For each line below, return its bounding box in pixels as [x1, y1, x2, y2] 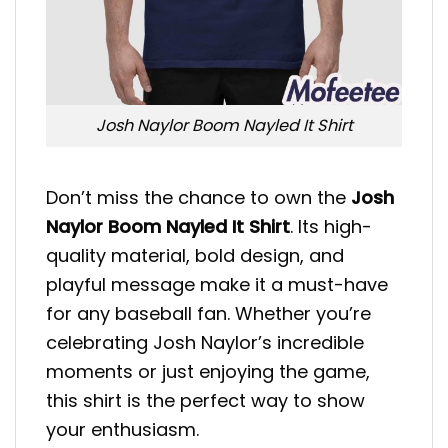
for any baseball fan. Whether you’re [46, 300, 371, 326]
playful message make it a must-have [46, 271, 388, 297]
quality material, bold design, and [46, 242, 344, 268]
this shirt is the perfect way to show [46, 387, 365, 413]
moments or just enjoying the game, [46, 358, 370, 384]
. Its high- [290, 213, 372, 239]
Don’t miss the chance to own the [46, 184, 351, 210]
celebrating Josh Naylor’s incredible [46, 329, 364, 355]
